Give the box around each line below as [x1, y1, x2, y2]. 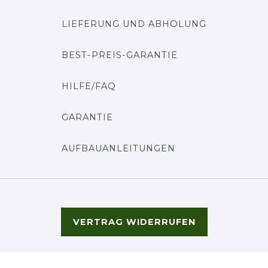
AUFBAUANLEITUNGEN [62, 142, 175, 154]
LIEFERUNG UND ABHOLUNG [62, 18, 206, 29]
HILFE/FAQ [62, 80, 116, 92]
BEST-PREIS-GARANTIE [62, 49, 178, 60]
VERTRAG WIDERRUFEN [72, 216, 196, 227]
